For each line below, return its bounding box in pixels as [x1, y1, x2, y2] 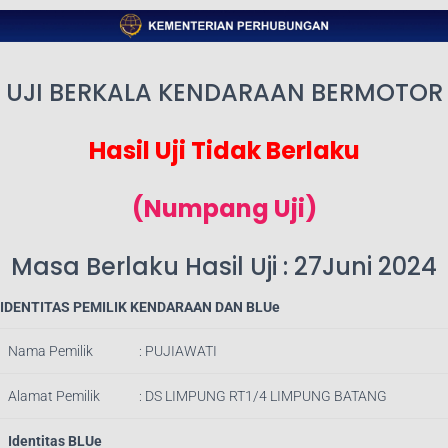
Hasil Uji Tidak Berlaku [88, 133, 360, 167]
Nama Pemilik [8, 342, 93, 359]
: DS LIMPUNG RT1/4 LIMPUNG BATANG [139, 387, 387, 404]
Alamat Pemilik [8, 387, 100, 404]
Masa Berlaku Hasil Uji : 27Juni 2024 [11, 249, 437, 283]
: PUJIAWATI [139, 342, 217, 359]
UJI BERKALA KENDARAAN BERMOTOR [5, 75, 443, 109]
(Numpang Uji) [131, 191, 317, 225]
